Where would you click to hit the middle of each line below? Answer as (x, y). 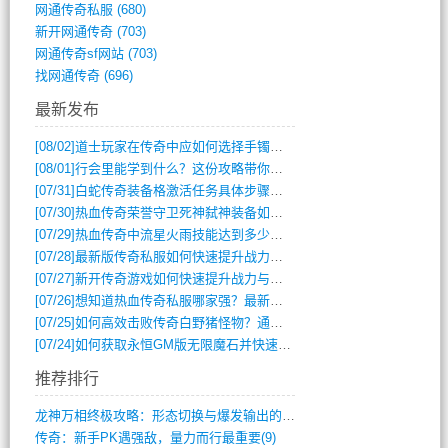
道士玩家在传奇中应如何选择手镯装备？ (172, 146)
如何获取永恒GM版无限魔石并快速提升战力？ (176, 344)
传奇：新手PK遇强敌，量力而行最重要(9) (155, 437)
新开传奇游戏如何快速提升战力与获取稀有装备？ (172, 278)
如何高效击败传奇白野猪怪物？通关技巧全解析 (172, 322)
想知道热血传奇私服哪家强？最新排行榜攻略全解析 (172, 300)
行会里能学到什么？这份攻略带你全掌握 (172, 168)
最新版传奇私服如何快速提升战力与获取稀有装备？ (172, 256)
